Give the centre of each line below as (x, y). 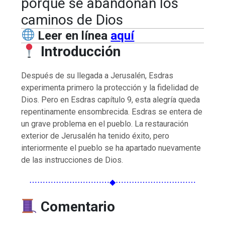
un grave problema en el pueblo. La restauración (105, 124)
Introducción (79, 51)
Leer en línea (74, 35)
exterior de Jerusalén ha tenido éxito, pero (95, 136)
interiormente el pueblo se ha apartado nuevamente (111, 148)
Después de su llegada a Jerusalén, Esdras (97, 75)
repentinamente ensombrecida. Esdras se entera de (112, 111)
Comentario (78, 206)
